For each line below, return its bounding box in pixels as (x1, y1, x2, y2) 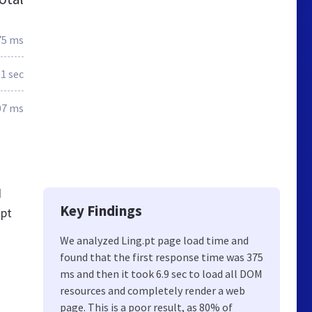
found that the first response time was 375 (60, 250, 263, 264)
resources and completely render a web (60, 283, 245, 297)
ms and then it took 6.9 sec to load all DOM (60, 267, 263, 281)
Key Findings (60, 201, 142, 220)
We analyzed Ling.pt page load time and (60, 233, 249, 247)
